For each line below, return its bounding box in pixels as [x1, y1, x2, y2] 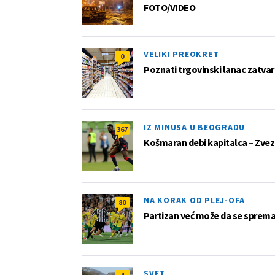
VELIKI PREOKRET [144, 48, 219, 60]
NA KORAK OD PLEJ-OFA [144, 194, 245, 206]
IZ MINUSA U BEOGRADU [144, 121, 245, 133]
